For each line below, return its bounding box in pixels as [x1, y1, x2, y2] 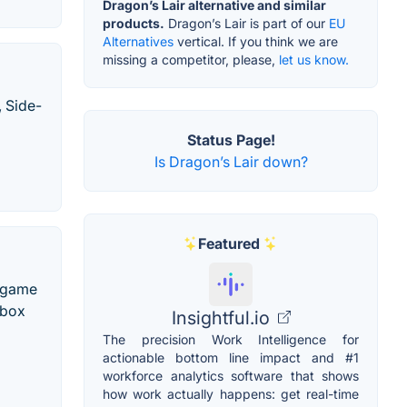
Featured [198, 233, 260, 253]
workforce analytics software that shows [103, 367, 359, 383]
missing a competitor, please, [103, 51, 279, 67]
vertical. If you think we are [174, 33, 338, 49]
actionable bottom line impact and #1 [103, 349, 359, 365]
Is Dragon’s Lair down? [154, 152, 308, 171]
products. [103, 15, 164, 31]
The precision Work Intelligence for [103, 331, 359, 347]
